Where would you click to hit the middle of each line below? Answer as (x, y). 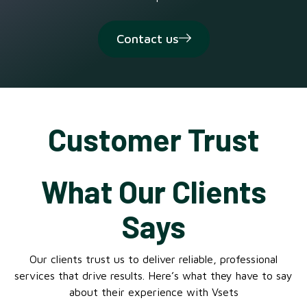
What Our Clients (153, 192)
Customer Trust (153, 139)
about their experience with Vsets (153, 292)
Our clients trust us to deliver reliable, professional (153, 259)
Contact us (147, 39)
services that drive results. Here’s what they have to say (153, 276)
